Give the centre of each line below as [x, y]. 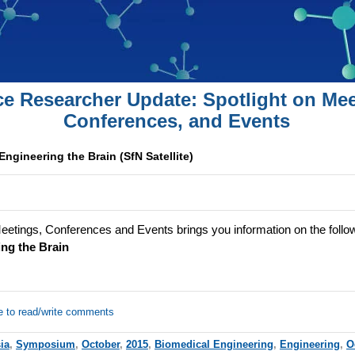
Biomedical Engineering [214, 344]
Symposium [45, 344]
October [100, 344]
